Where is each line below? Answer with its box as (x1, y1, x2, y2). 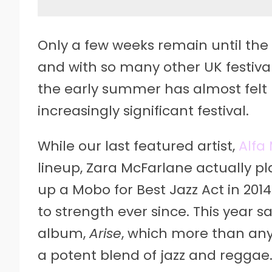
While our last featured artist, (38, 136, 239, 155)
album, (38, 223, 89, 243)
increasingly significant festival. (38, 101, 249, 120)
